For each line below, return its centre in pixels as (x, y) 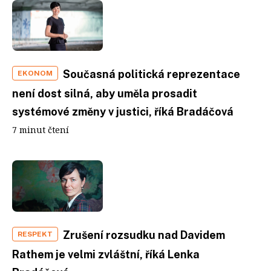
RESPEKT (35, 234)
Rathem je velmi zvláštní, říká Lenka (106, 254)
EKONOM (35, 73)
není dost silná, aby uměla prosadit (105, 93)
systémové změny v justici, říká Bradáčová (123, 112)
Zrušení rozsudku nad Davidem (144, 235)
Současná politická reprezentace (152, 74)
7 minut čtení (41, 130)
